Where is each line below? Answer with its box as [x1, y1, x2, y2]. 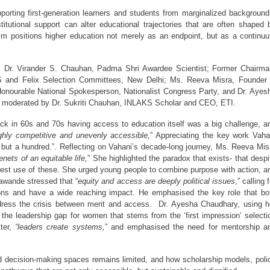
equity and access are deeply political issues [78, 176, 235, 186]
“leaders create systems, [15, 222, 105, 231]
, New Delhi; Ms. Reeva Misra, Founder [121, 75, 267, 84]
